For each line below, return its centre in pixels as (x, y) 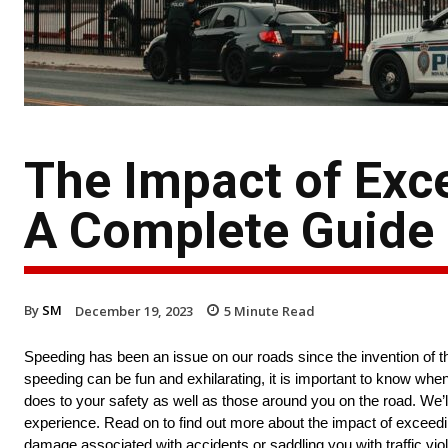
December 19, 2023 (134, 310)
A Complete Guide (229, 230)
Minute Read (273, 310)
